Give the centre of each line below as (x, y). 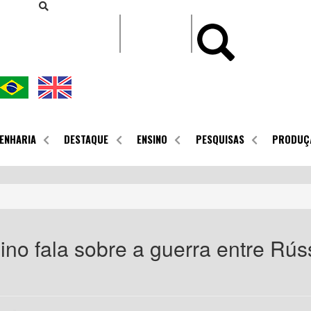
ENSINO (152, 140)
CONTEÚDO (168, 9)
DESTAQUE (86, 140)
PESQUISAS (220, 140)
